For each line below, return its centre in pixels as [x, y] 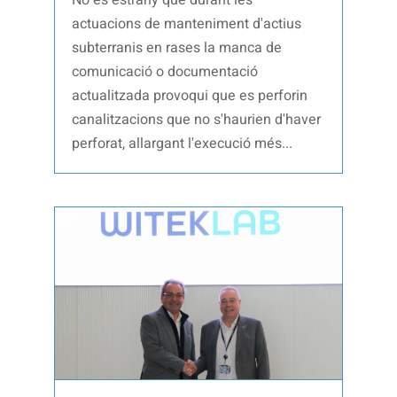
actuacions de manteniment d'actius [187, 23]
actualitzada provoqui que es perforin [190, 95]
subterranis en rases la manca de [177, 47]
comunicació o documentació [165, 71]
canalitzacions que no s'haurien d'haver [197, 119]
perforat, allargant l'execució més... [183, 143]
